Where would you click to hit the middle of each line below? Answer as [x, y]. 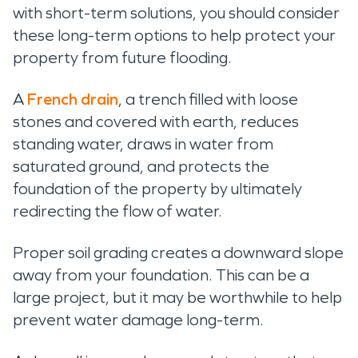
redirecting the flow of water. [119, 211]
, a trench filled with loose [208, 99]
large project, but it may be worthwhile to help [177, 297]
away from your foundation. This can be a [161, 274]
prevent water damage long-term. [140, 319]
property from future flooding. [125, 57]
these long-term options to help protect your [174, 35]
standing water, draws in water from [143, 143]
